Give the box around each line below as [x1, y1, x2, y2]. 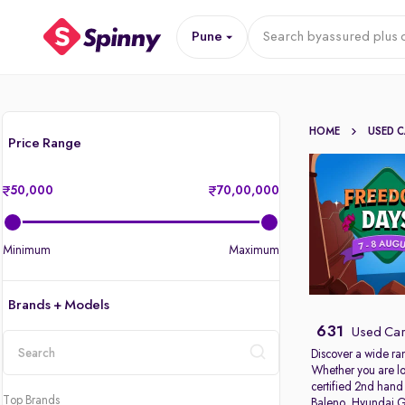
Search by [261, 30, 322, 44]
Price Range [8, 137, 81, 151]
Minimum [3, 244, 51, 257]
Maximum [229, 244, 280, 257]
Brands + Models [8, 298, 109, 313]
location [2, 374, 52, 389]
